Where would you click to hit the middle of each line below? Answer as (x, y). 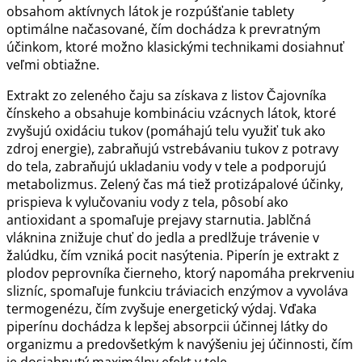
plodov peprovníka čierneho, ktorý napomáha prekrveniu (181, 274)
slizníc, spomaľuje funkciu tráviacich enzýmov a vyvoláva (177, 291)
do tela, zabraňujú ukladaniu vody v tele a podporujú (166, 167)
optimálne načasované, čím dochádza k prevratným (164, 29)
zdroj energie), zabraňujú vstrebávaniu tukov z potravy (173, 149)
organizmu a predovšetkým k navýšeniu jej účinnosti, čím (180, 345)
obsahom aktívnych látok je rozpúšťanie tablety (150, 12)
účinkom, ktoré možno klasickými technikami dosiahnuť (175, 47)
